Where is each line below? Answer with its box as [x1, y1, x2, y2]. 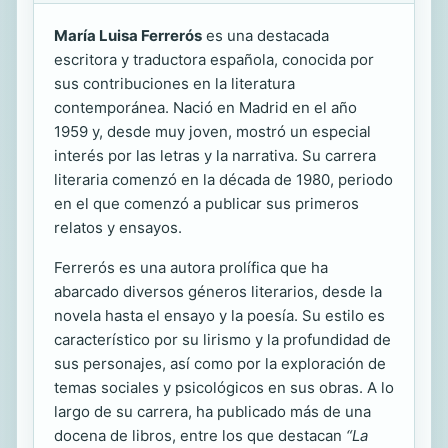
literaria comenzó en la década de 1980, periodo [54, 170, 393, 189]
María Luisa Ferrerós [54, 26, 202, 45]
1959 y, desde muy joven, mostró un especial [54, 122, 371, 141]
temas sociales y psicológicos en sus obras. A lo [54, 378, 394, 397]
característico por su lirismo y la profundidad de [54, 330, 391, 349]
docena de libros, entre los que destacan [54, 426, 346, 445]
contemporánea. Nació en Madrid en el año [54, 98, 357, 117]
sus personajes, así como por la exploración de [54, 354, 386, 373]
